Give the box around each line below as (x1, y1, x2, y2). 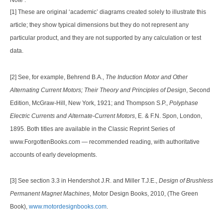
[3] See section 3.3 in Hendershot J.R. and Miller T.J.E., (10, 177, 159, 185)
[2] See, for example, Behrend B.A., (10, 73, 106, 81)
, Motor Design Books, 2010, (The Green (90, 190, 198, 198)
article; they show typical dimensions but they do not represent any (10, 21, 189, 29)
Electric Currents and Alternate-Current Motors (10, 112, 135, 119)
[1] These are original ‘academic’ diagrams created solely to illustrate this (10, 8, 206, 16)
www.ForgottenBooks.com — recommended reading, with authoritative (10, 138, 200, 145)
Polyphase (169, 99, 198, 107)
